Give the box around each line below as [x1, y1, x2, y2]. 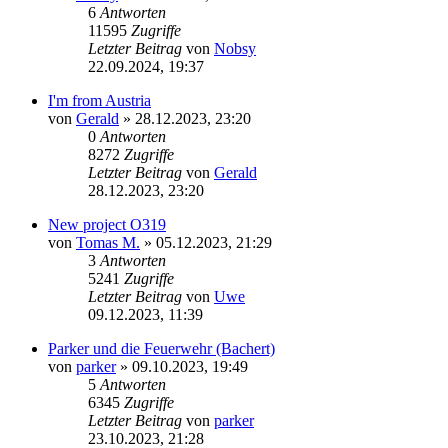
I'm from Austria [48, 91, 151, 109]
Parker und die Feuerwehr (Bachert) [48, 339, 275, 357]
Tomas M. [76, 233, 140, 251]
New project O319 [48, 215, 166, 233]
